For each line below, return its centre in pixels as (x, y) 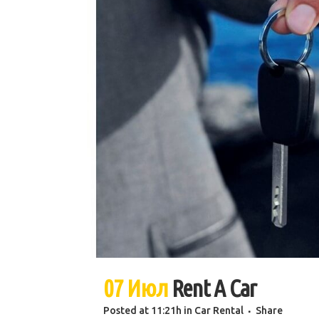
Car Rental (219, 311)
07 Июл (136, 288)
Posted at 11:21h (142, 311)
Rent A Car (214, 288)
